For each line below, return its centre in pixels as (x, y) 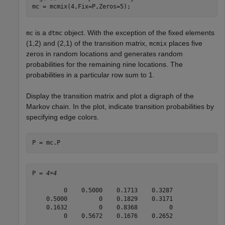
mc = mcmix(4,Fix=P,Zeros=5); (81, 7)
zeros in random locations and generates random (104, 53)
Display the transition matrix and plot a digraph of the (110, 96)
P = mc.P (46, 143)
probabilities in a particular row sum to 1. (90, 75)
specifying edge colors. (63, 117)
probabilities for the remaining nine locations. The (104, 64)
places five (185, 43)
